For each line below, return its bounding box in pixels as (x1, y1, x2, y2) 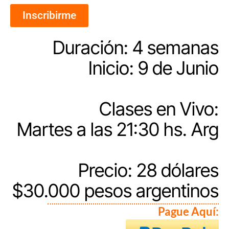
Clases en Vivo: (99, 98, 219, 121)
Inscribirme (22, 9, 76, 22)
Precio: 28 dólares (78, 159, 219, 182)
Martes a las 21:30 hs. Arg (17, 118, 219, 141)
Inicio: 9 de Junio (88, 57, 219, 80)
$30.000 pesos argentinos (12, 179, 219, 202)
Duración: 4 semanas (53, 36, 219, 59)
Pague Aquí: (158, 204, 219, 219)
